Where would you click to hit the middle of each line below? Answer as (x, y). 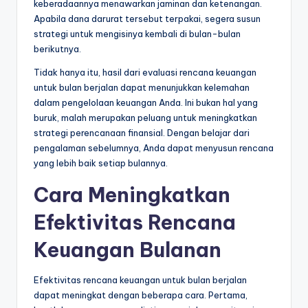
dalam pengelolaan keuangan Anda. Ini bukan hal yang (146, 103)
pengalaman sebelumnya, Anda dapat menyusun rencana (154, 148)
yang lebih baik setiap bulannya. (101, 163)
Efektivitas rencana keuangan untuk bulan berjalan (140, 280)
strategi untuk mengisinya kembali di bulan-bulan (137, 34)
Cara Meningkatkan (132, 195)
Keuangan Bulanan (128, 250)
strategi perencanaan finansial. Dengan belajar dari (142, 133)
